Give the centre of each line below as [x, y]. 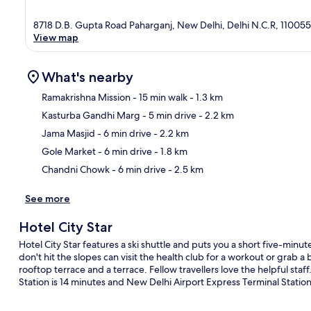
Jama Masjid [68, 133]
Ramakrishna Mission [86, 97]
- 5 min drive [168, 115]
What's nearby [87, 77]
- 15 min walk [159, 97]
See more [48, 198]
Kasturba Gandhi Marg [91, 115]
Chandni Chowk [76, 169]
